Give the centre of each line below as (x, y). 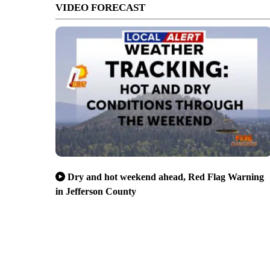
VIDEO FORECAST (100, 8)
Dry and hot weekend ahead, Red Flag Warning (166, 177)
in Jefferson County (96, 191)
